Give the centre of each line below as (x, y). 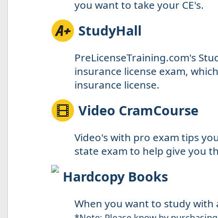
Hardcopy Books (115, 176)
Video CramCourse (138, 110)
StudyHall (110, 30)
